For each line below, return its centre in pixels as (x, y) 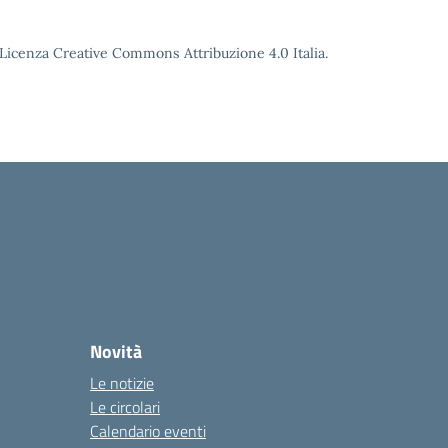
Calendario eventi (148, 431)
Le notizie (122, 383)
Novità (116, 351)
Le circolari (125, 407)
